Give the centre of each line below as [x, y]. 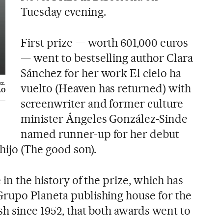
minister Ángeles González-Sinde [104, 119]
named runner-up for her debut [100, 134]
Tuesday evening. [63, 12]
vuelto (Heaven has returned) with [106, 88]
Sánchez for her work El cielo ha [101, 73]
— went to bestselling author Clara [107, 58]
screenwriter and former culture [102, 104]
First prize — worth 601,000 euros [104, 43]
